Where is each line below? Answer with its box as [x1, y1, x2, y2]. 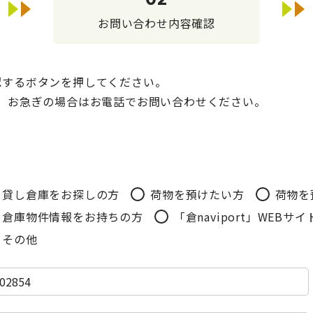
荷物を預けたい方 [150, 185, 245, 203]
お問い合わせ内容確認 [98, 14, 215, 31]
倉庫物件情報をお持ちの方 [2, 208, 143, 225]
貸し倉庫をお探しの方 [2, 185, 120, 203]
